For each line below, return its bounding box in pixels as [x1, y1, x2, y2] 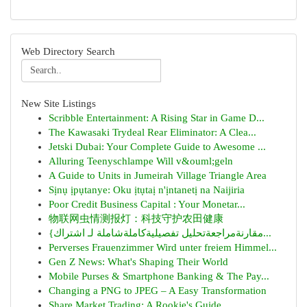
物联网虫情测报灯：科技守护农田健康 [49, 213, 223, 224]
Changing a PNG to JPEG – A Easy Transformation [49, 285, 267, 296]
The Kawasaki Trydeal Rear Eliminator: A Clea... [49, 127, 256, 138]
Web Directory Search [21, 46, 115, 57]
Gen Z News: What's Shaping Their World [49, 256, 228, 267]
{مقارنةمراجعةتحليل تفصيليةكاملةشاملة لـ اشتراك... [263, 228, 271, 238]
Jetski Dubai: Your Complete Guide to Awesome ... [49, 141, 266, 152]
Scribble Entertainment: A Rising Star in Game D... [49, 112, 265, 123]
